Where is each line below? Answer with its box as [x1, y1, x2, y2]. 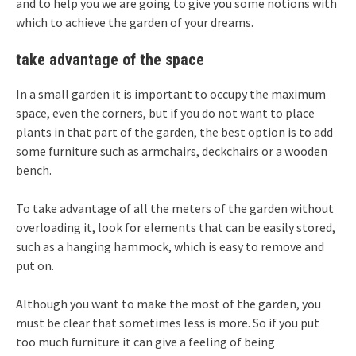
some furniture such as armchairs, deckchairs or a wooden [16, 143, 327, 160]
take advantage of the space [16, 50, 204, 70]
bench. [16, 162, 52, 179]
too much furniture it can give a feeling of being [16, 334, 275, 350]
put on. [16, 257, 54, 274]
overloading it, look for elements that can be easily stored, [16, 219, 335, 236]
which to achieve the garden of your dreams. [16, 14, 253, 31]
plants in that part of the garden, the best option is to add [16, 124, 333, 141]
